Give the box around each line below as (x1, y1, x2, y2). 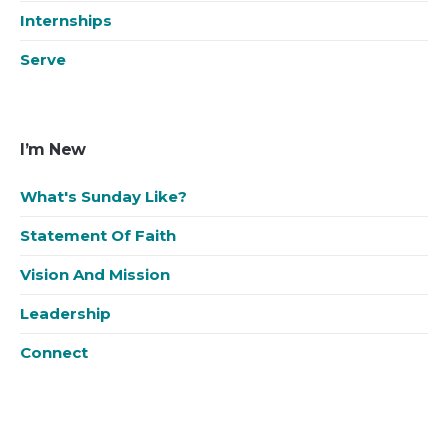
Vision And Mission (20, 265, 171, 285)
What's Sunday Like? (20, 187, 188, 207)
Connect (20, 343, 89, 363)
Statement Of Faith (20, 226, 177, 246)
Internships (20, 11, 113, 31)
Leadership (20, 304, 112, 324)
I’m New (20, 140, 86, 160)
